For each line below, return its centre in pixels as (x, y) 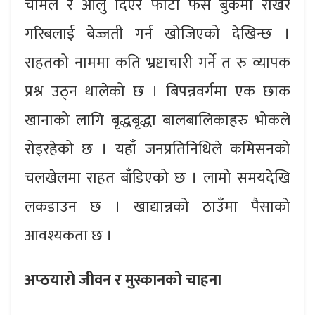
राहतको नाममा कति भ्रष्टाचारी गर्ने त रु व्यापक (157, 63)
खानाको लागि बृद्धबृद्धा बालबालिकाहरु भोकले (157, 121)
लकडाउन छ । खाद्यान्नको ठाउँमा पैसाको (157, 207)
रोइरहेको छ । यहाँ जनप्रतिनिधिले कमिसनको (157, 150)
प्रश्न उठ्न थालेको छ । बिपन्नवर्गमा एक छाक (157, 92)
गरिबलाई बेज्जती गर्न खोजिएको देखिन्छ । (157, 34)
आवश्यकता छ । (69, 236)
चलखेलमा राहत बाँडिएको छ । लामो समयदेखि (157, 179)
